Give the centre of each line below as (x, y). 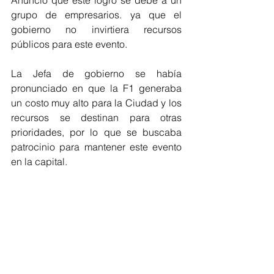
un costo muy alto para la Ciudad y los (96, 103)
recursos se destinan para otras (96, 117)
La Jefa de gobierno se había (96, 73)
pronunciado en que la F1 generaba (96, 88)
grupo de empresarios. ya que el (96, 15)
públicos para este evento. (69, 44)
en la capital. (39, 161)
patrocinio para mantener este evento (96, 147)
